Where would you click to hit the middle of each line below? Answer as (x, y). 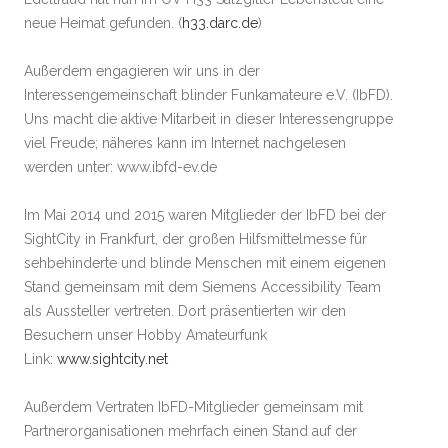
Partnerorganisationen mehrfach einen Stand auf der (190, 431)
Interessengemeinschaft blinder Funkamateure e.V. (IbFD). (208, 95)
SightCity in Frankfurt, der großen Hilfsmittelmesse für (195, 239)
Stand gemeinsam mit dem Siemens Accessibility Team (202, 287)
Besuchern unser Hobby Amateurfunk (145, 335)
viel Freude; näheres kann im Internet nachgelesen (185, 143)
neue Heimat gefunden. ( (103, 23)
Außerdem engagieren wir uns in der (142, 71)
